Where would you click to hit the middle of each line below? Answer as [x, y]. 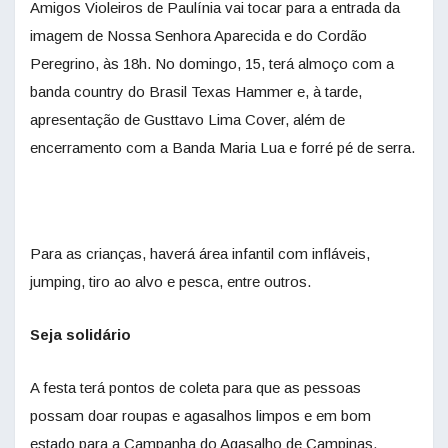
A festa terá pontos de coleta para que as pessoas [195, 387]
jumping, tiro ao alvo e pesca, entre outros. [170, 281]
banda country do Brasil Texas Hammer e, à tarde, [196, 91]
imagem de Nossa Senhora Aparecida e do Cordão [198, 35]
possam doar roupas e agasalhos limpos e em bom [200, 415]
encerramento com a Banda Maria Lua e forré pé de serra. [222, 147]
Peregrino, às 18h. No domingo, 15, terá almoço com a [212, 63]
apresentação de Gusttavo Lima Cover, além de [187, 119]
